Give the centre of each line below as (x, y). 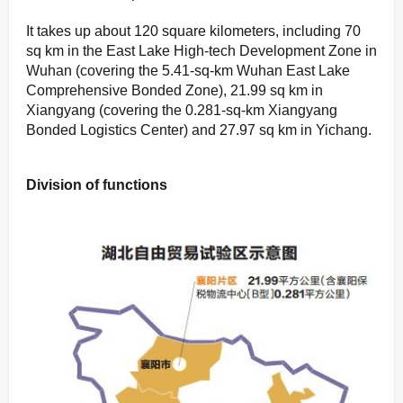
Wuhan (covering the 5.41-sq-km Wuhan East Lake (188, 71)
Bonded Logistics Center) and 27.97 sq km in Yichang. (199, 130)
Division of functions (97, 185)
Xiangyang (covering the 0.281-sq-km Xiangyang (182, 111)
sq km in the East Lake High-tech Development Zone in (201, 51)
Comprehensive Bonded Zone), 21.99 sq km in (175, 91)
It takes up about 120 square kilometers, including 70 (193, 31)
